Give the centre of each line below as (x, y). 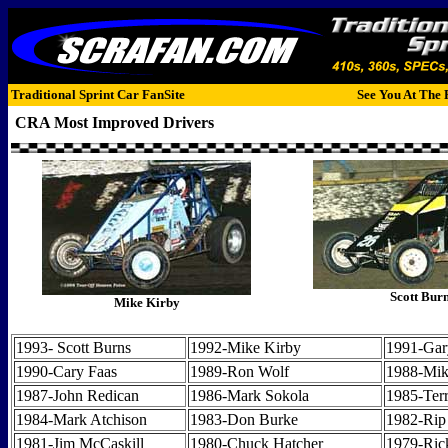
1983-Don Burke (244, 419)
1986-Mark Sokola (249, 395)
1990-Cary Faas (66, 371)
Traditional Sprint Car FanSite (98, 94)
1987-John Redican (77, 395)
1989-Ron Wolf (239, 371)
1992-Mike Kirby (245, 347)
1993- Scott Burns (73, 347)
